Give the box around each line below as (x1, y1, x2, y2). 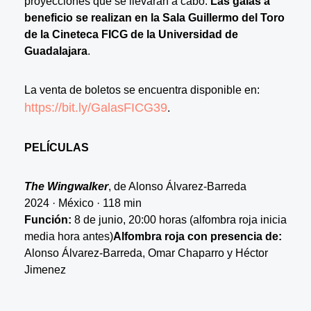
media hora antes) (24, 230, 113, 242)
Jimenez (24, 263, 66, 276)
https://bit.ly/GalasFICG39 (24, 100, 167, 115)
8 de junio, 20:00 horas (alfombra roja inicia (71, 213, 287, 226)
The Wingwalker (24, 180, 108, 192)
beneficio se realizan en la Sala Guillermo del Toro (24, 11, 285, 24)
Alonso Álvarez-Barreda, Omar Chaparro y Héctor (24, 246, 268, 259)
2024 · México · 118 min (24, 196, 142, 209)
